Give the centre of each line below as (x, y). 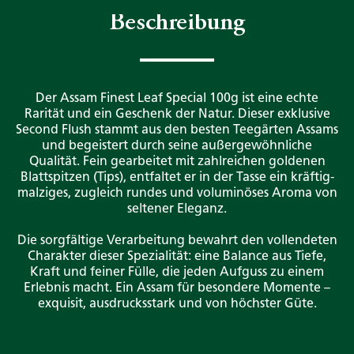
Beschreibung (177, 24)
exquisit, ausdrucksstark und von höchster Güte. (177, 303)
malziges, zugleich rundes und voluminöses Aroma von (177, 193)
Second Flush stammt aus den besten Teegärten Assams (177, 130)
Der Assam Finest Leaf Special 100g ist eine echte (177, 98)
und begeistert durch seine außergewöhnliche (177, 145)
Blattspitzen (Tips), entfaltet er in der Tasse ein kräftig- (177, 177)
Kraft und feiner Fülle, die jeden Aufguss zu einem (177, 272)
